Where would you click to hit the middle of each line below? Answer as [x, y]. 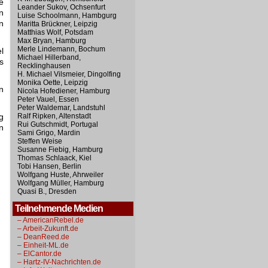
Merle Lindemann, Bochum [61, 49]
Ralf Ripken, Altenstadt [54, 116]
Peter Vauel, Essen [48, 99]
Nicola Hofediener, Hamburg [64, 91]
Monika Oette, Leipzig [53, 83]
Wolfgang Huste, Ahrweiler [60, 175]
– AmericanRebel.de [51, 220]
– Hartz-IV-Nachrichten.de [59, 262]
